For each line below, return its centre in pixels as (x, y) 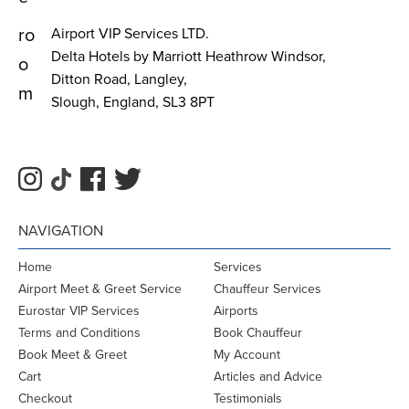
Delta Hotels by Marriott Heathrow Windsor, (189, 56)
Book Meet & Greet (73, 355)
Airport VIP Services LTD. (130, 33)
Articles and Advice (268, 377)
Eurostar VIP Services (79, 311)
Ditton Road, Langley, (119, 79)
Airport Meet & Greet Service (100, 289)
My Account (247, 355)
